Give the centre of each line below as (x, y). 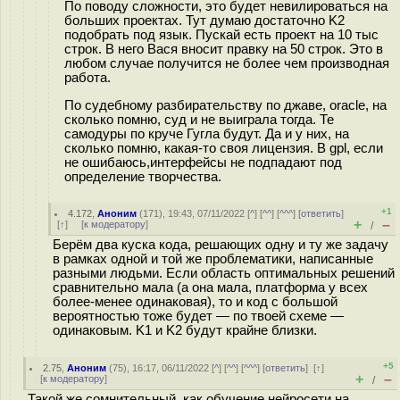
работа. (87, 78)
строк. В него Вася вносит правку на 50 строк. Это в (224, 49)
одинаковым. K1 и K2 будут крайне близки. (185, 330)
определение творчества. (143, 176)
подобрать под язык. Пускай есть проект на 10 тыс (221, 35)
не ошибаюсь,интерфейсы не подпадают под (203, 162)
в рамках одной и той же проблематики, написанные (213, 259)
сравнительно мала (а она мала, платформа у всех (210, 287)
